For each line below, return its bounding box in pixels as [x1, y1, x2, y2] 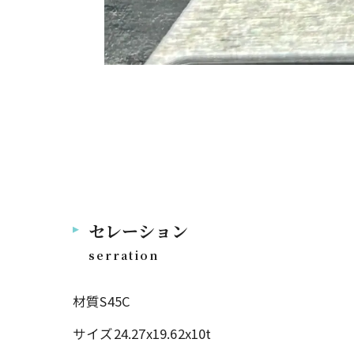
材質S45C [73, 291, 131, 311]
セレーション [88, 218, 188, 243]
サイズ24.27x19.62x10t [73, 323, 212, 343]
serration [88, 247, 159, 263]
